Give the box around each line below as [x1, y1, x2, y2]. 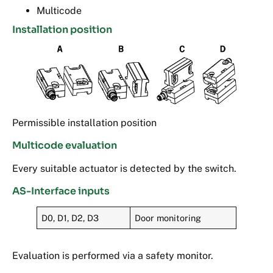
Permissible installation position [12, 116, 157, 129]
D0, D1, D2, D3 [41, 213, 99, 224]
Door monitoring [135, 213, 202, 224]
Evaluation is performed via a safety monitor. [12, 250, 213, 262]
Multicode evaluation [12, 138, 117, 152]
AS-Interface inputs [12, 185, 110, 198]
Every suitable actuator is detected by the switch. [12, 162, 236, 174]
